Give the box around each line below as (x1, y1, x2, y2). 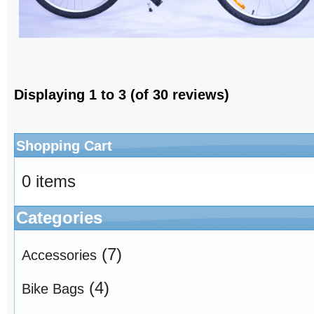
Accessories (22, 247, 97, 264)
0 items (22, 172, 76, 191)
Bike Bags (22, 281, 84, 297)
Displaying (14, 87, 89, 103)
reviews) (168, 87, 229, 103)
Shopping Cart (16, 138, 112, 154)
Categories (16, 208, 102, 228)
